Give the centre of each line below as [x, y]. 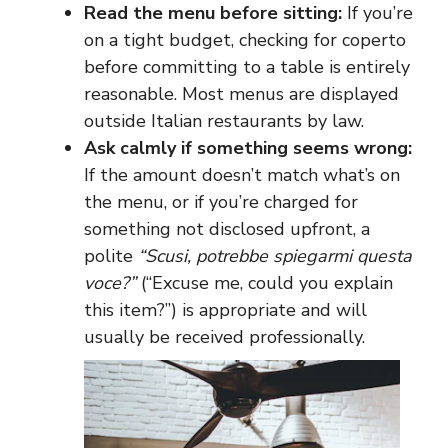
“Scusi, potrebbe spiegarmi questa [275, 256]
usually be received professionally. [224, 337]
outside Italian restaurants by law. [224, 121]
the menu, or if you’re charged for [221, 202]
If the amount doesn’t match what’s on [242, 175]
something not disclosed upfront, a [227, 229]
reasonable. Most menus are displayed [241, 94]
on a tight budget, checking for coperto [245, 40]
